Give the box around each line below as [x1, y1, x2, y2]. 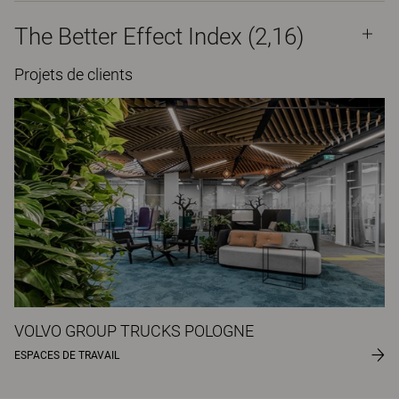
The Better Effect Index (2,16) [14, 23, 304, 50]
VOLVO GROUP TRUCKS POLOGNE [14, 321, 254, 340]
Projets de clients [14, 65, 133, 84]
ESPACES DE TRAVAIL [14, 348, 119, 362]
